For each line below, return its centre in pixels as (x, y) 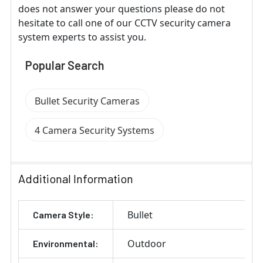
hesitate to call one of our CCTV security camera (124, 23)
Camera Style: (63, 214)
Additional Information (76, 178)
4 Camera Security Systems (95, 130)
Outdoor (147, 243)
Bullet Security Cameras (87, 101)
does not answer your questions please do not (122, 9)
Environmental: (66, 243)
